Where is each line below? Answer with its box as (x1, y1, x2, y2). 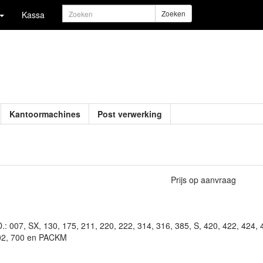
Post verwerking (97, 108, 162, 120)
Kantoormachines (9, 108, 80, 120)
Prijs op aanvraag (170, 174, 236, 186)
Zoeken (161, 8, 186, 18)
